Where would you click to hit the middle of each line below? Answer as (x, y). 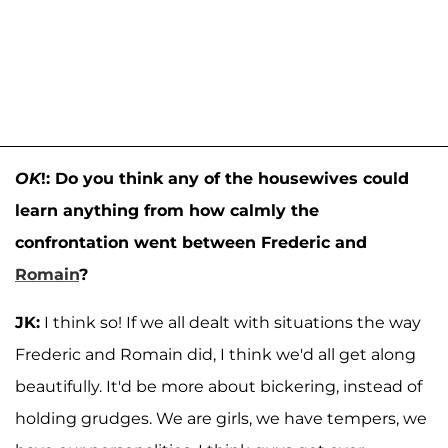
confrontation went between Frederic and (191, 242)
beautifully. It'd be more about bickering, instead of (218, 386)
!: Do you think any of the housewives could (225, 178)
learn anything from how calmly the (167, 210)
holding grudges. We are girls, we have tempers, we (221, 418)
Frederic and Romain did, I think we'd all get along (215, 354)
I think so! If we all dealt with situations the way (230, 322)
